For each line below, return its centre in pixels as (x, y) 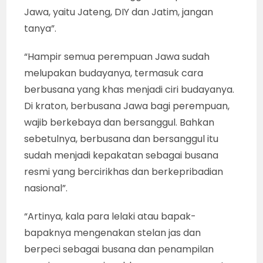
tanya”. (41, 28)
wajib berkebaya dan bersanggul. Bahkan (119, 122)
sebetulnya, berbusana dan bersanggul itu (122, 139)
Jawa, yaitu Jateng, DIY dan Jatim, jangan (119, 12)
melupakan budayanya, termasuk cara (114, 73)
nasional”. (46, 188)
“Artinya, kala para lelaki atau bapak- (110, 216)
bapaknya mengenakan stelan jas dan (113, 232)
